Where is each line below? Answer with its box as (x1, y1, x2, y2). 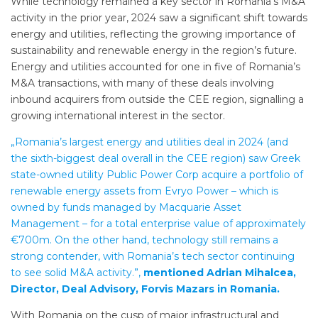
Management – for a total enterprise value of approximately (11, 217, 306, 231)
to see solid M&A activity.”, (11, 266, 143, 280)
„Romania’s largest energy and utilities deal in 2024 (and (11, 136, 288, 149)
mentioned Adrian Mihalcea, (143, 266, 296, 280)
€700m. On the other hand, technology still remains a (11, 234, 278, 247)
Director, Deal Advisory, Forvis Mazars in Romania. (11, 283, 280, 296)
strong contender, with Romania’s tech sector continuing (11, 250, 295, 263)
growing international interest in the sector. (11, 109, 225, 123)
